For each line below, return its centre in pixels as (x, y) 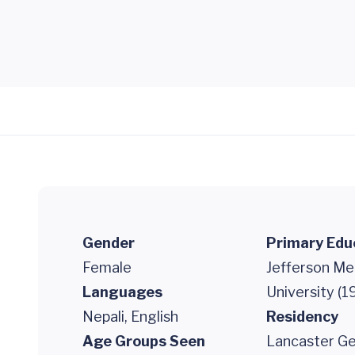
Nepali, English (130, 317)
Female (107, 267)
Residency (302, 317)
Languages (122, 292)
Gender (109, 243)
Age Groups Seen (144, 341)
